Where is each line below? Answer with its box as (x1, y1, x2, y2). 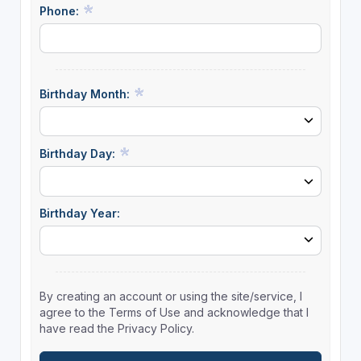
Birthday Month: (39, 87, 133, 102)
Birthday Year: (39, 205, 120, 220)
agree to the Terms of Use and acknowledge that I (39, 305, 309, 319)
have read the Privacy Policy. (39, 321, 194, 335)
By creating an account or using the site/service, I (39, 288, 302, 303)
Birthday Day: (39, 147, 118, 161)
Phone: (39, 3, 82, 18)
